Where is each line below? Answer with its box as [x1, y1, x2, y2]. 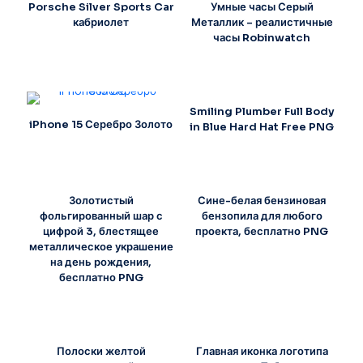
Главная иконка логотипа [195, 344, 328, 358]
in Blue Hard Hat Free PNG [190, 119, 335, 134]
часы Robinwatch [213, 30, 311, 45]
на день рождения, [50, 254, 152, 269]
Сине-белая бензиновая [198, 193, 327, 207]
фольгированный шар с [39, 208, 163, 223]
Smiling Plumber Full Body [189, 104, 335, 118]
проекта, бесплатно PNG [195, 224, 329, 238]
